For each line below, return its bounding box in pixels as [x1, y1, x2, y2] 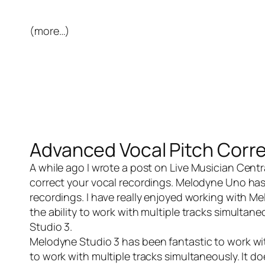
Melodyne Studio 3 [30, 234, 120, 248]
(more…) [30, 24, 70, 38]
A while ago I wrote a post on [30, 160, 170, 174]
